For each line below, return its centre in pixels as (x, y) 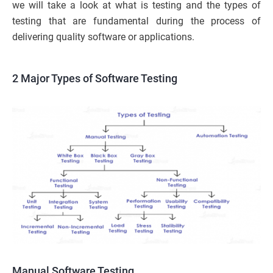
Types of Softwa (90, 79)
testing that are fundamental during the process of (136, 21)
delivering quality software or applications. (103, 37)
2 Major (32, 79)
